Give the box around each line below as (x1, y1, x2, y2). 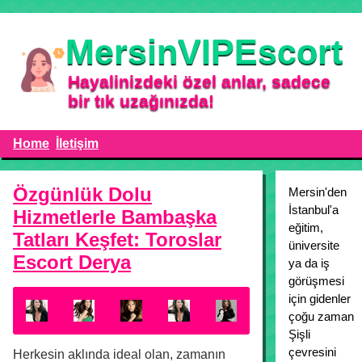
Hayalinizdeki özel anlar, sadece (68, 72, 331, 90)
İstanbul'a (288, 203, 339, 217)
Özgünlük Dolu (13, 183, 152, 205)
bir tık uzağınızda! (68, 91, 215, 110)
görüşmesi (288, 274, 345, 288)
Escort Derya (13, 251, 131, 273)
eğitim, (288, 221, 324, 234)
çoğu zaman (288, 309, 355, 323)
